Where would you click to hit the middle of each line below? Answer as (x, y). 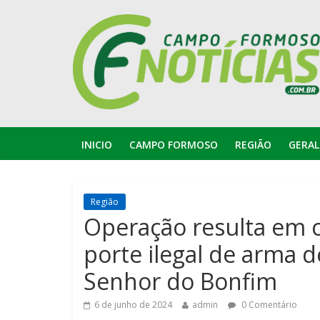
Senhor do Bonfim (180, 281)
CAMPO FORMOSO (174, 144)
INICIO (97, 144)
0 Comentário (268, 304)
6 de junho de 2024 (133, 304)
